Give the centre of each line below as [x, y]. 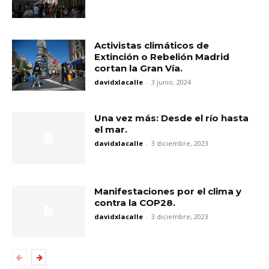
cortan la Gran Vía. [139, 68]
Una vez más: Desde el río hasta [172, 118]
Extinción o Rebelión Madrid [162, 56]
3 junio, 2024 [171, 82]
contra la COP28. [135, 203]
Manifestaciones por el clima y [168, 192]
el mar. [111, 130]
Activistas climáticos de [152, 45]
